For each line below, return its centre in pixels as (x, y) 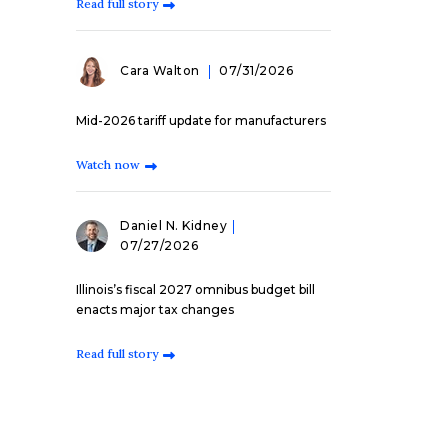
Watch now (108, 164)
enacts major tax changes (155, 309)
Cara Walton (161, 70)
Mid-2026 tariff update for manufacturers (201, 120)
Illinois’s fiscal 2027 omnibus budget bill (195, 289)
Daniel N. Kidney (173, 225)
